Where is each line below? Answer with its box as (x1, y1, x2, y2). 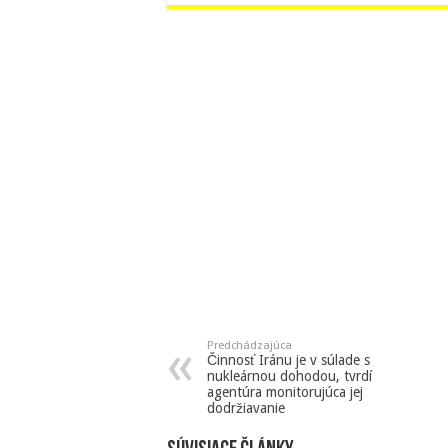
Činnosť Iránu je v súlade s (207, 352, 370, 369)
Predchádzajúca (207, 339, 292, 353)
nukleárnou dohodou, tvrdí (207, 368, 372, 385)
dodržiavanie (207, 400, 285, 417)
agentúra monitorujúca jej (207, 384, 363, 401)
